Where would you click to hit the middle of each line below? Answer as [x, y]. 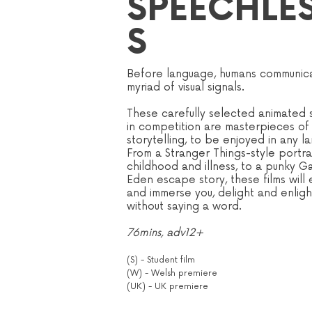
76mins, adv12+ [165, 233]
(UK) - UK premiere [167, 287]
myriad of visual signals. [186, 87]
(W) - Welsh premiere [172, 273]
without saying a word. [184, 206]
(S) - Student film [161, 260]
